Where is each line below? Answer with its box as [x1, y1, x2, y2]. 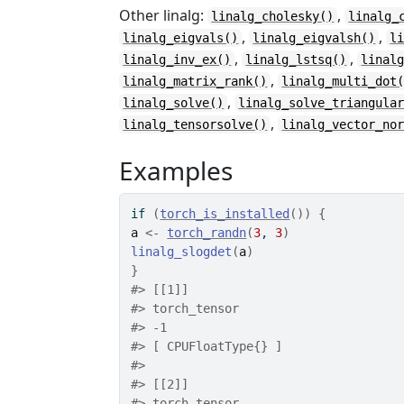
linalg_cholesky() [211, 9, 335, 23]
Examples [119, 153, 234, 188]
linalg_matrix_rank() [123, 74, 268, 88]
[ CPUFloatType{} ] [145, 339, 283, 353]
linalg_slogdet [131, 244, 233, 259]
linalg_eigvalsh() [252, 31, 376, 45]
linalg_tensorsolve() [123, 117, 268, 132]
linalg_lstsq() [245, 52, 347, 67]
